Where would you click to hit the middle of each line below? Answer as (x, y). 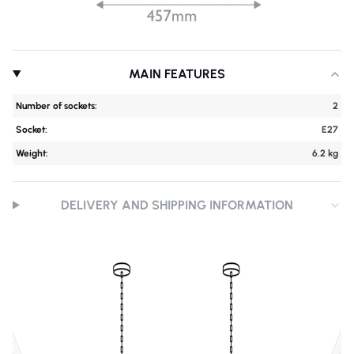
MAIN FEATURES (177, 74)
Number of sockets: (56, 106)
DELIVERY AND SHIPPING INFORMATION (177, 205)
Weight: (32, 153)
